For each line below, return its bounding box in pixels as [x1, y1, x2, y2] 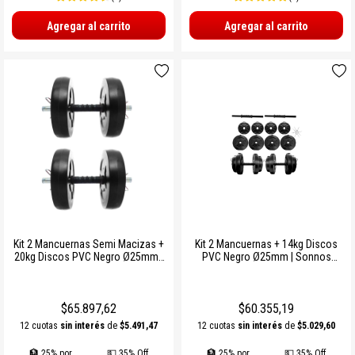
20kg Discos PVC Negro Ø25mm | [14, 250, 163, 263]
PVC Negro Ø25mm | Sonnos [201, 250, 331, 263]
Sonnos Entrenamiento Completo [13, 262, 164, 276]
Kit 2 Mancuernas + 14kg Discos [195, 237, 338, 250]
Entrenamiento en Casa [214, 262, 319, 276]
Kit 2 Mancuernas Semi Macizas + [13, 237, 164, 250]
